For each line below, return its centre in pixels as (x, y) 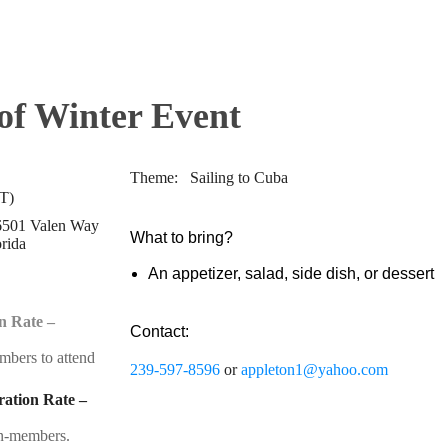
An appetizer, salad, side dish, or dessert (291, 273)
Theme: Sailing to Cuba (209, 177)
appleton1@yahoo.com (314, 369)
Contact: (159, 331)
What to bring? (181, 237)
